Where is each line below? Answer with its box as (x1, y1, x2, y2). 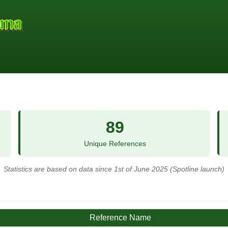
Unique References (83, 139, 146, 148)
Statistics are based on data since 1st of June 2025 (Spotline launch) (4, 165, 224, 173)
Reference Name (90, 213, 151, 222)
